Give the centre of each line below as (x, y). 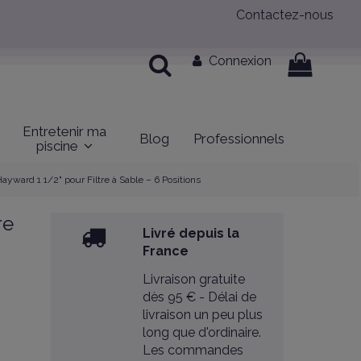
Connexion (240, 61)
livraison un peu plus (203, 314)
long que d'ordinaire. (202, 332)
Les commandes (193, 350)
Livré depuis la (191, 234)
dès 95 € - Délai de (200, 297)
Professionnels (239, 138)
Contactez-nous (285, 15)
